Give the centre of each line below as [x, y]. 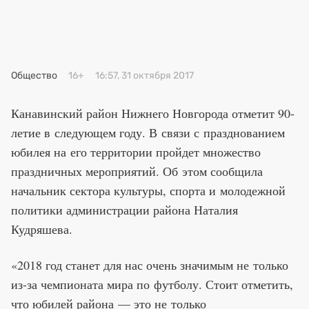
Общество [34, 75]
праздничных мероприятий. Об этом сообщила [137, 171]
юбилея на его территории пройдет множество [136, 151]
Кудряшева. [42, 229]
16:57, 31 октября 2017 [144, 75]
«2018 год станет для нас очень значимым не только [150, 265]
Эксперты [122, 30]
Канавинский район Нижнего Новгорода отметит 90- [153, 113]
